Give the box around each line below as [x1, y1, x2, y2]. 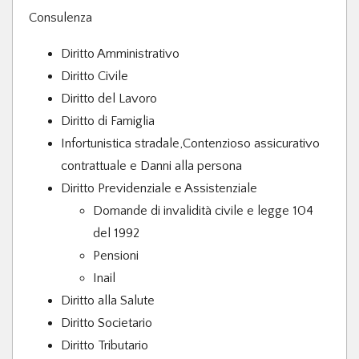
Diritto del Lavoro [61, 91, 157, 106]
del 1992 [93, 225, 139, 240]
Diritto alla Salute [61, 292, 155, 308]
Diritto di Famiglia [61, 113, 155, 128]
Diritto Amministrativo [61, 46, 179, 61]
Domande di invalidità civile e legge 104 [93, 203, 313, 218]
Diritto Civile [61, 68, 128, 83]
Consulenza [29, 10, 92, 25]
